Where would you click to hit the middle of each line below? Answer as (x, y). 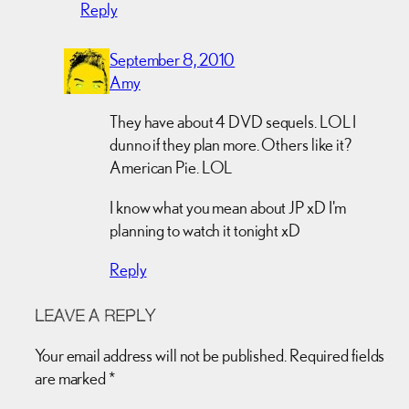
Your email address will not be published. (161, 355)
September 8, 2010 (173, 59)
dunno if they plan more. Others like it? (231, 145)
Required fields (337, 355)
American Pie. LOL (171, 168)
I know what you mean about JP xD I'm (228, 207)
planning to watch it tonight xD (205, 230)
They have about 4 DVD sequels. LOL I (233, 122)
